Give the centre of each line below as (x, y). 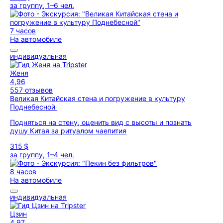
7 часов (23, 31)
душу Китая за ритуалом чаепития (68, 131)
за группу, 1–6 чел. (42, 5)
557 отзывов (31, 90)
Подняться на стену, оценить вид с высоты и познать (101, 122)
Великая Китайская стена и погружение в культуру (98, 98)
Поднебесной (34, 107)
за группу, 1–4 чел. (42, 155)
